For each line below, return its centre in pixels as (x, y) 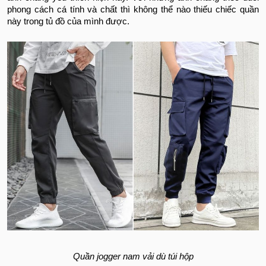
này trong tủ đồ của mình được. (68, 22)
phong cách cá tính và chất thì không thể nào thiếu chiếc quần (133, 10)
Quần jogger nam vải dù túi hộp (133, 257)
